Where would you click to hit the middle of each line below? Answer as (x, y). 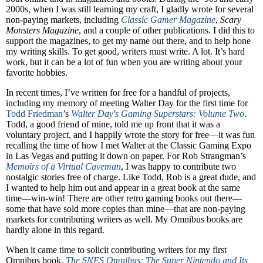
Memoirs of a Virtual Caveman (63, 167)
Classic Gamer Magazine (168, 20)
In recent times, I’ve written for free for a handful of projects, (118, 93)
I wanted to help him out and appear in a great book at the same (123, 188)
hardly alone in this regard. (55, 230)
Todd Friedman (34, 114)
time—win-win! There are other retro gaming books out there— (124, 198)
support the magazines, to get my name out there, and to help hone (128, 41)
